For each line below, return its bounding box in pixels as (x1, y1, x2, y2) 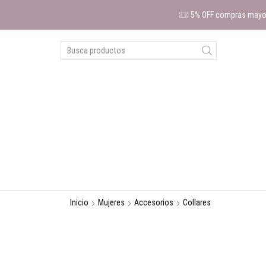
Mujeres (98, 198, 125, 207)
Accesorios (134, 198, 173, 207)
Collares (183, 198, 211, 207)
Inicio (70, 198, 88, 207)
